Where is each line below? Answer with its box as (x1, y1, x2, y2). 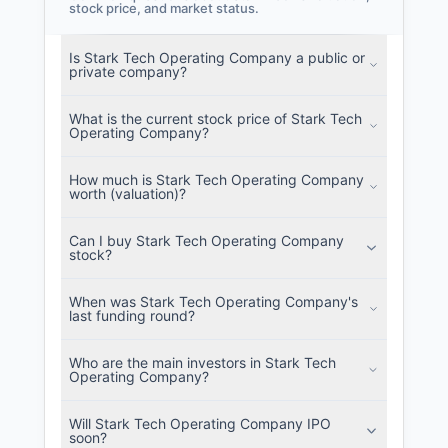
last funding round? (69, 307, 195, 325)
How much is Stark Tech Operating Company (69, 171, 364, 189)
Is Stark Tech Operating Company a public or (69, 49, 365, 67)
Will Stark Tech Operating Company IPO (69, 415, 331, 433)
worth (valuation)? (69, 185, 186, 203)
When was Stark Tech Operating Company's (69, 293, 358, 311)
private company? (69, 63, 187, 81)
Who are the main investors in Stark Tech (69, 354, 336, 372)
